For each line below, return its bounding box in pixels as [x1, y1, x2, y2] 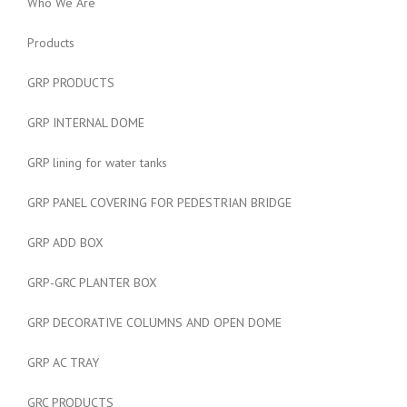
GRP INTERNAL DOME [27, 114, 144, 131]
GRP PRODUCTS [27, 74, 114, 91]
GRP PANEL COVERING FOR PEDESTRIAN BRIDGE [27, 194, 292, 211]
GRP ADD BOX [27, 234, 104, 251]
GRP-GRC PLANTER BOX [27, 274, 157, 291]
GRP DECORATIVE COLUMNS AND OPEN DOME [27, 314, 282, 331]
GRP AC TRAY [27, 354, 99, 371]
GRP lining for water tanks [27, 154, 167, 171]
